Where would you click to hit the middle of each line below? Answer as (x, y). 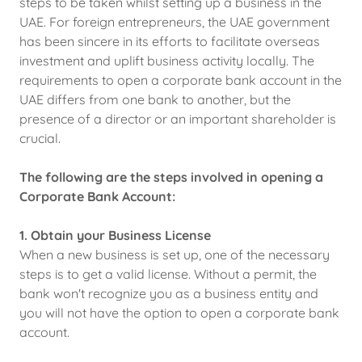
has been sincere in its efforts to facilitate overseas (170, 41)
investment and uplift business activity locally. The (167, 61)
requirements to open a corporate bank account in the (181, 80)
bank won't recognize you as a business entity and (169, 293)
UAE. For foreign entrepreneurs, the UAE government (175, 22)
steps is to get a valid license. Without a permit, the (168, 274)
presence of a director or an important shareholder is (178, 119)
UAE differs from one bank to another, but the (155, 99)
